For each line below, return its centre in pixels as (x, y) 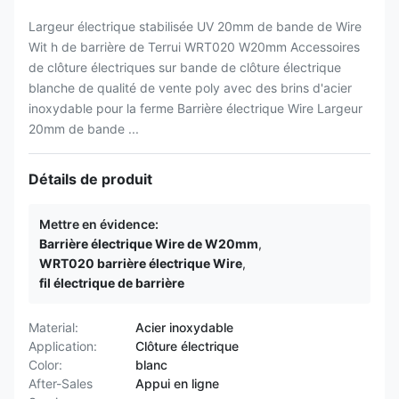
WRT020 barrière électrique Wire (141, 263)
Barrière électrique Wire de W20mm (149, 244)
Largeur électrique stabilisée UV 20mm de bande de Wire (195, 26)
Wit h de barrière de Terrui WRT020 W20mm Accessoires (194, 47)
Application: (63, 346)
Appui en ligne (177, 383)
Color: (45, 365)
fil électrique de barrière (112, 283)
